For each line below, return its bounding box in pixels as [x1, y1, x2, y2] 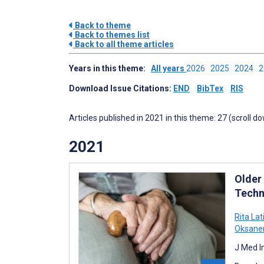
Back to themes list [73, 30, 150, 39]
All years [151, 64, 186, 73]
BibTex [197, 84, 223, 93]
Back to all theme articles [73, 39, 174, 49]
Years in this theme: [69, 64, 151, 73]
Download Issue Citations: [69, 84, 173, 93]
